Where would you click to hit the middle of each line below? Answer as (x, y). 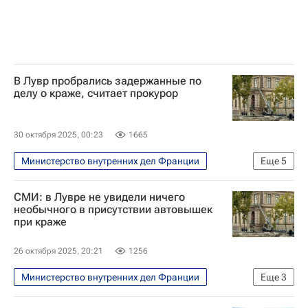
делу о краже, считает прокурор (96, 93)
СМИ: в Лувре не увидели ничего (99, 197)
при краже (40, 221)
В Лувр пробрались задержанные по (108, 80)
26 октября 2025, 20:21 (58, 251)
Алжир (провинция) (65, 203)
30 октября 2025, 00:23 (58, 134)
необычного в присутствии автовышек (113, 209)
